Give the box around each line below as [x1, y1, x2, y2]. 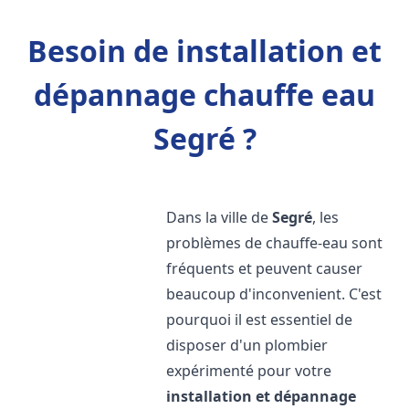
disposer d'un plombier [166, 335, 329, 355]
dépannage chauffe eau [34, 75, 375, 114]
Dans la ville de [166, 207, 273, 227]
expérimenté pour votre [166, 361, 332, 381]
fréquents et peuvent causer [166, 258, 363, 278]
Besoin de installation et [27, 31, 382, 70]
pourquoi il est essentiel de [166, 309, 353, 330]
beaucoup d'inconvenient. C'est [166, 284, 383, 304]
